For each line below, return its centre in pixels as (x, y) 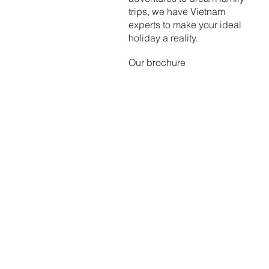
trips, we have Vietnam (177, 11)
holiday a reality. (163, 38)
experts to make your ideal (185, 24)
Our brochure (157, 63)
